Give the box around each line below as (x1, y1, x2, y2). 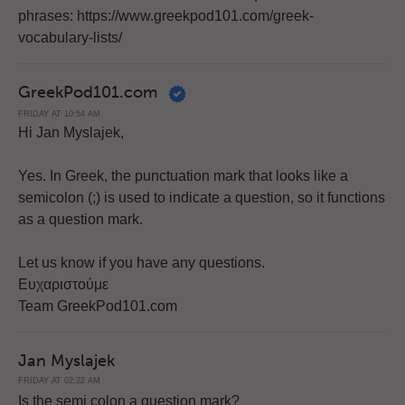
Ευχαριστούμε (18, 277, 108, 293)
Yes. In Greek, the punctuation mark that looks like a (18, 168, 348, 184)
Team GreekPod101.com (18, 298, 177, 315)
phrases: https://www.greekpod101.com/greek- (18, 8, 314, 24)
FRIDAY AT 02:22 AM (18, 376, 100, 386)
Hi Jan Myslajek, (18, 125, 124, 141)
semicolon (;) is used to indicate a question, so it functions (18, 190, 385, 206)
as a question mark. (18, 212, 143, 228)
